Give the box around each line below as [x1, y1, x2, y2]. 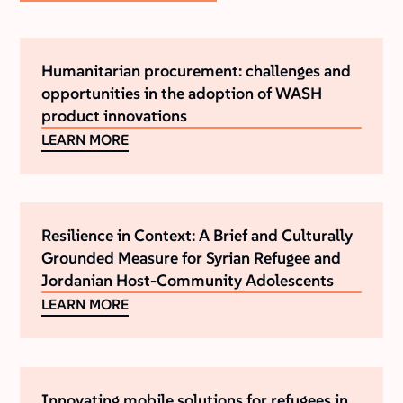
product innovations [41, 105, 188, 127]
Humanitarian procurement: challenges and [41, 60, 352, 82]
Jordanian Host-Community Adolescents [41, 270, 335, 291]
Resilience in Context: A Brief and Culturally [41, 225, 354, 246]
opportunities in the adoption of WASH [41, 83, 323, 104]
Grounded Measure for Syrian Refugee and [41, 247, 342, 269]
